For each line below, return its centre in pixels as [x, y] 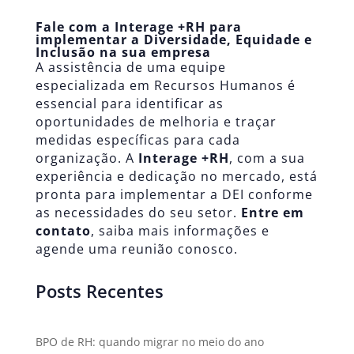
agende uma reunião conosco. [136, 249]
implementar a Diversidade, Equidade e [173, 40]
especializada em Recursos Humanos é [165, 86]
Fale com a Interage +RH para [138, 27]
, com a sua [267, 158]
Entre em [272, 213]
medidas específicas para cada [137, 140]
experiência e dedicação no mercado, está [176, 177]
